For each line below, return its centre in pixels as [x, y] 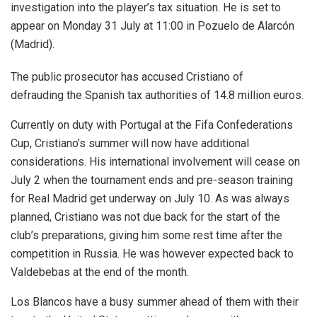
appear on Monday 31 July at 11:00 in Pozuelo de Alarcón [152, 26]
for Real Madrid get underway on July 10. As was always [150, 199]
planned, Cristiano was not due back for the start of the [145, 217]
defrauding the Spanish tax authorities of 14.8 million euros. [157, 96]
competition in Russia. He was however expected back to [152, 254]
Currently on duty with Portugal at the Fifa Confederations [152, 125]
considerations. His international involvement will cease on [155, 162]
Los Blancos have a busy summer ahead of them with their [155, 302]
